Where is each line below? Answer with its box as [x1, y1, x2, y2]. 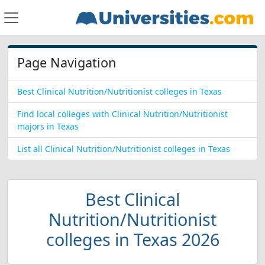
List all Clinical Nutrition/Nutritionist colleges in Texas [17, 143, 230, 154]
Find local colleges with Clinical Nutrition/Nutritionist [17, 108, 228, 119]
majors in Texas [17, 121, 79, 132]
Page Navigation [17, 54, 116, 71]
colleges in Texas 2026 [46, 228, 219, 251]
